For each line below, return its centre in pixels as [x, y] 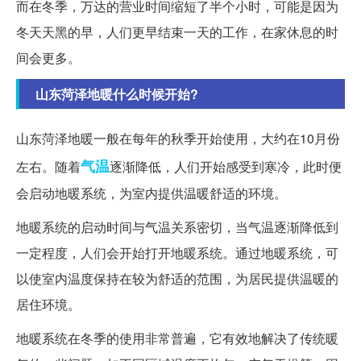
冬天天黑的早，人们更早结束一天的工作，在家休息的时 [177, 32]
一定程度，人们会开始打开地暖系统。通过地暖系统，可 [177, 253]
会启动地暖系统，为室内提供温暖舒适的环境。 [151, 193]
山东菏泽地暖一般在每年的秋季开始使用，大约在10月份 [178, 139]
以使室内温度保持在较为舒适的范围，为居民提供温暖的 [177, 279]
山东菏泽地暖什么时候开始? [117, 94]
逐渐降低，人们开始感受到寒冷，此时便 [226, 167]
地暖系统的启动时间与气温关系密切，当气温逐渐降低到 [177, 227]
